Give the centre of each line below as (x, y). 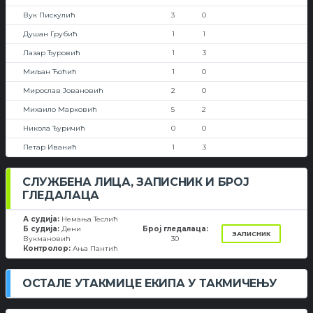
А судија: (42, 219)
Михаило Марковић (60, 109)
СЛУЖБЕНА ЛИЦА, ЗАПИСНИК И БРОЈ (136, 182)
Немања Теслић (90, 219)
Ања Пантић (95, 248)
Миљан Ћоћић (50, 72)
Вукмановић (47, 239)
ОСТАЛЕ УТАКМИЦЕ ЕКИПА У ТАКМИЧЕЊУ (150, 283)
